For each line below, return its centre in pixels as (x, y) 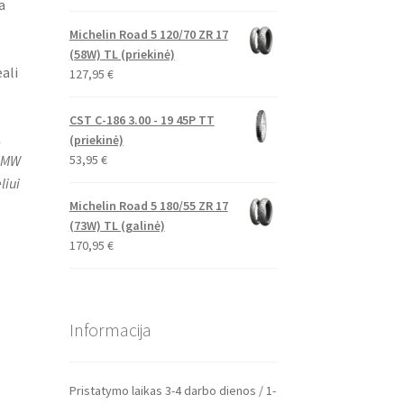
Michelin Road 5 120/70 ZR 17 (148, 34)
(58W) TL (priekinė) (122, 54)
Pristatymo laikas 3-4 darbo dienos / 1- (172, 391)
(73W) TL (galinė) (117, 225)
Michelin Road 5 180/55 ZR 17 (148, 205)
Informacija (110, 329)
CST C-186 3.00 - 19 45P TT (142, 119)
